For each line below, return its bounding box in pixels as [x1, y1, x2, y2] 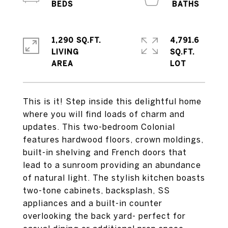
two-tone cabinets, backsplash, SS [23, 186, 170, 195]
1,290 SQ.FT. [51, 36, 101, 44]
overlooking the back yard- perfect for [23, 211, 186, 220]
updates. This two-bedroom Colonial [23, 122, 175, 131]
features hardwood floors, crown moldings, [23, 135, 204, 144]
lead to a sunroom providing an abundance [23, 160, 201, 169]
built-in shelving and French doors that [23, 148, 187, 157]
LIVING [51, 48, 79, 56]
